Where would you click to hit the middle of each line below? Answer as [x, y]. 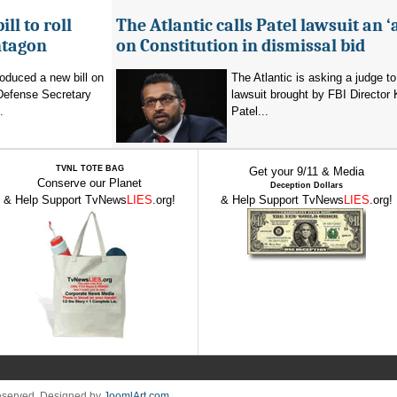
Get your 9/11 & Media [307, 171]
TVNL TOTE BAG [90, 168]
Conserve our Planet [90, 183]
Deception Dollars [307, 185]
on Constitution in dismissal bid [241, 46]
